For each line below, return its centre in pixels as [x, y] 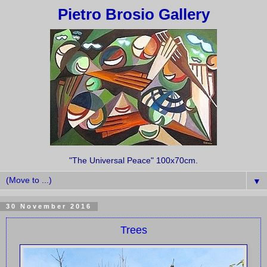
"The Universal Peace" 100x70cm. [133, 161]
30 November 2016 [49, 207]
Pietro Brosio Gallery [133, 14]
